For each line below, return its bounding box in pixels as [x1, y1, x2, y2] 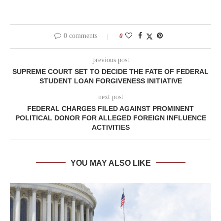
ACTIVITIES [91, 123, 130, 131]
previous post [92, 56, 129, 64]
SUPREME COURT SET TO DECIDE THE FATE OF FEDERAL [12, 67, 209, 75]
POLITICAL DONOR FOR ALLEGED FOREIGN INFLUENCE [15, 113, 206, 122]
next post [98, 93, 123, 101]
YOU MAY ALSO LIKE [70, 158, 151, 167]
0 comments [64, 32, 97, 39]
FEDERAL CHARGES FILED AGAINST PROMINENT [27, 104, 194, 112]
